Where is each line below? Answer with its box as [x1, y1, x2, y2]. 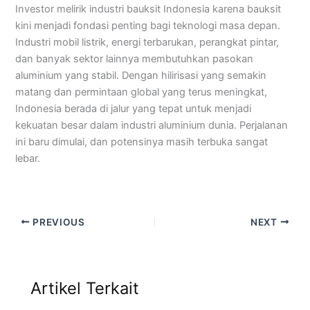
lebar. [15, 152, 41, 165]
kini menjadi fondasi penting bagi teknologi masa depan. [15, 19, 281, 33]
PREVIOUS [30, 216, 85, 228]
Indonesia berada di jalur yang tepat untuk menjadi [15, 102, 252, 116]
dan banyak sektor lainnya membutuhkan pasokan [15, 53, 254, 66]
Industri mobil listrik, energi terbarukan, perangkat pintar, [15, 36, 280, 49]
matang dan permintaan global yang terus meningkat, [15, 86, 268, 99]
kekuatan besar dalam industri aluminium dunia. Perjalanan [15, 119, 289, 132]
